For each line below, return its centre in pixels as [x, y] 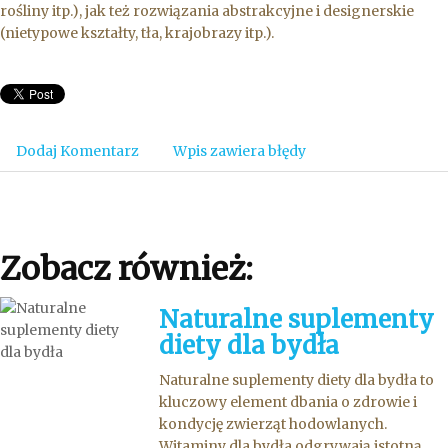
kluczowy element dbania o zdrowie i [288, 402]
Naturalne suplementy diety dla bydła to [297, 380]
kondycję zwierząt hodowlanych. [273, 424]
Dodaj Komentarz [77, 151]
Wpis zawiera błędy [239, 151]
